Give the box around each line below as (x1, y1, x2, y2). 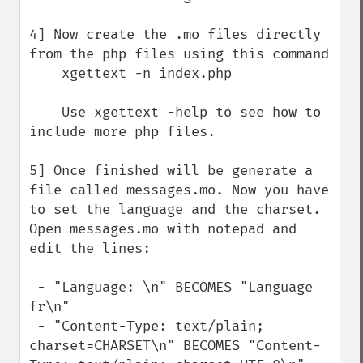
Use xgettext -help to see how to (29, 104, 62, 121)
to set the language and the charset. (29, 201, 321, 218)
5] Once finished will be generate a (29, 162, 313, 179)
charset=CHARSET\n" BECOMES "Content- (29, 337, 321, 354)
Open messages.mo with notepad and (29, 220, 297, 237)
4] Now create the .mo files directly (29, 26, 321, 43)
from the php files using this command (29, 45, 329, 62)
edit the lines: (29, 240, 151, 257)
